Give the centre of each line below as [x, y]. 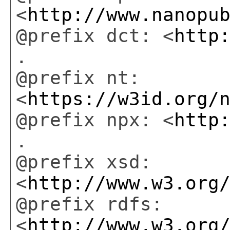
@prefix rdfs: [89, 204]
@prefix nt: [78, 78]
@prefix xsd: [84, 162]
